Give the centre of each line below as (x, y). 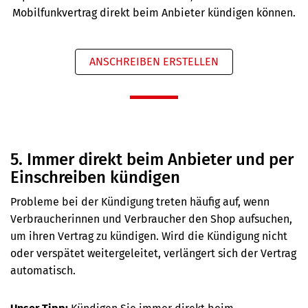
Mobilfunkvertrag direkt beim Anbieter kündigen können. (154, 13)
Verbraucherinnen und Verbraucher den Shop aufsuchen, (151, 219)
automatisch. (43, 271)
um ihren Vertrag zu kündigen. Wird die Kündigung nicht (149, 236)
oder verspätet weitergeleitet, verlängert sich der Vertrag (153, 254)
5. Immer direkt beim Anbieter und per (152, 160)
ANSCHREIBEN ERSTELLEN (154, 62)
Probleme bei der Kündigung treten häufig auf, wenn (140, 202)
